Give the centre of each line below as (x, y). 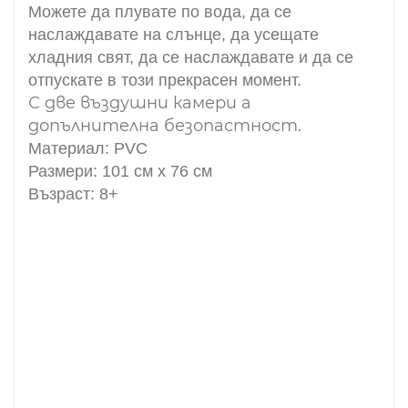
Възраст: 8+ (73, 194)
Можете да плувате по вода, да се (160, 11)
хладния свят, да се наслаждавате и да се (191, 57)
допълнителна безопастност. (165, 125)
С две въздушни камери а (140, 102)
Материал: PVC (88, 148)
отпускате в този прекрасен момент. (165, 80)
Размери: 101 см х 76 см (120, 171)
